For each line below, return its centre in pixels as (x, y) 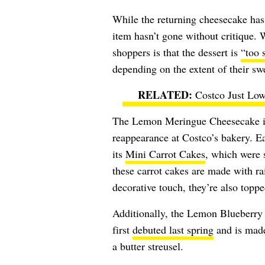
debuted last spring (173, 229)
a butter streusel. (148, 246)
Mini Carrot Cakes (165, 153)
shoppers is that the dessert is (176, 52)
